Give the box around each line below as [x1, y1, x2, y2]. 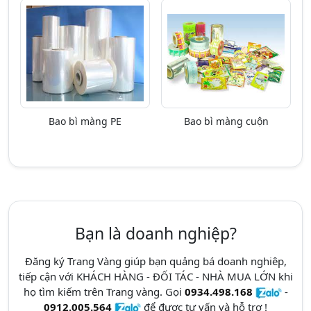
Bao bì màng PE [49, 115, 121, 128]
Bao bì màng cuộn [183, 115, 269, 128]
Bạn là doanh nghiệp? [74, 222, 237, 244]
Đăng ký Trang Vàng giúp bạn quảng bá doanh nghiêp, [24, 254, 287, 268]
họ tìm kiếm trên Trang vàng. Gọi [23, 285, 185, 299]
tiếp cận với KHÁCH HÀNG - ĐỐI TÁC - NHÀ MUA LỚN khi [18, 269, 293, 283]
